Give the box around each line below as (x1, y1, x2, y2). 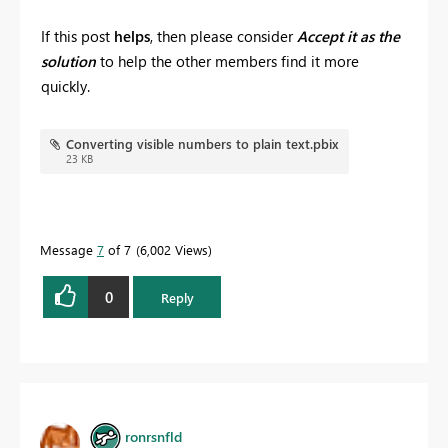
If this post (41, 26, 114, 47)
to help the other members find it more (100, 51, 359, 72)
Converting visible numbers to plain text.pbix (65, 135, 339, 153)
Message (40, 241, 97, 259)
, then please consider (150, 26, 293, 47)
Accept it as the (293, 26, 400, 47)
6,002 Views (140, 241, 208, 259)
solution (41, 51, 100, 72)
